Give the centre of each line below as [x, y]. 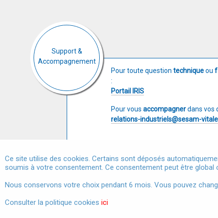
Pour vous [127, 109]
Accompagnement [67, 61]
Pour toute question [142, 71]
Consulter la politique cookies [53, 202]
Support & [67, 51]
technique [189, 71]
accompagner [165, 109]
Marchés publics [169, 180]
